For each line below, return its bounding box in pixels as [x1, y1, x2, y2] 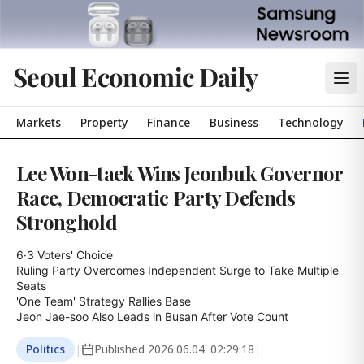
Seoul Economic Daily [13, 59, 258, 93]
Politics [26, 341, 65, 357]
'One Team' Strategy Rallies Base [16, 294, 191, 308]
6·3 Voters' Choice [16, 248, 113, 262]
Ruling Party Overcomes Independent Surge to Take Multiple [16, 263, 339, 277]
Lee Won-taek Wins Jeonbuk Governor [16, 160, 343, 186]
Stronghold [16, 209, 117, 235]
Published [94, 341, 148, 357]
